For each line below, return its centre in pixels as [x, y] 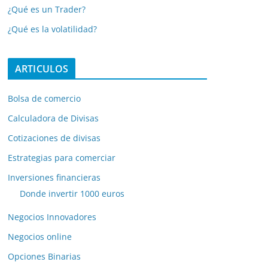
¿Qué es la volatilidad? [52, 29]
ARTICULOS [42, 69]
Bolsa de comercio [44, 99]
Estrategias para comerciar [62, 158]
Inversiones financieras [54, 178]
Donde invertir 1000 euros [72, 194]
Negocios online [40, 237]
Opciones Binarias [44, 257]
